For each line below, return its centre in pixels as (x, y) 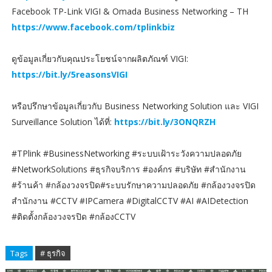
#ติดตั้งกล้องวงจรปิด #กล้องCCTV (73, 217)
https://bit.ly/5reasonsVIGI (69, 75)
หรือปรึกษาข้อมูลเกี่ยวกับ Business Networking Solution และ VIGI (135, 106)
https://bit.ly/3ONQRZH (165, 122)
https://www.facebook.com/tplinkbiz (93, 27)
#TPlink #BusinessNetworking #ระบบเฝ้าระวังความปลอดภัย (126, 154)
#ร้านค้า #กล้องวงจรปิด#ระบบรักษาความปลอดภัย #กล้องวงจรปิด (133, 185)
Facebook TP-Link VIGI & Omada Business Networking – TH (130, 12)
